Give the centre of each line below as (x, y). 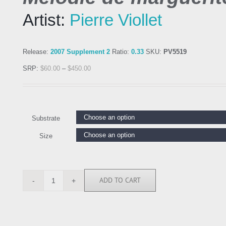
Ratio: (121, 52)
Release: (37, 52)
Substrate (46, 119)
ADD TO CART (120, 180)
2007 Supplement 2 (80, 52)
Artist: (46, 20)
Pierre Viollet (116, 20)
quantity (64, 195)
